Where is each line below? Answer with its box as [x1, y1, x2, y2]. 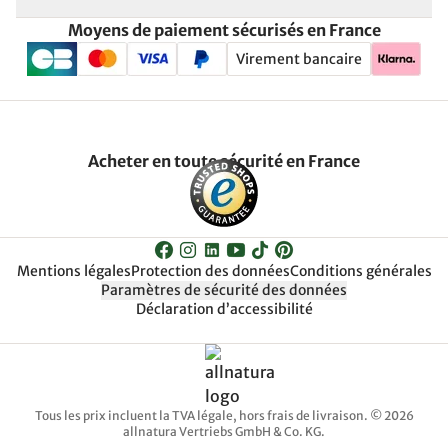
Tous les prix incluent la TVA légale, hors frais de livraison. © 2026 [34, 408, 414, 423]
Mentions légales [16, 262, 131, 280]
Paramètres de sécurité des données [101, 281, 347, 299]
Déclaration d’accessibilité [135, 300, 313, 318]
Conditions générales [289, 262, 432, 280]
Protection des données [130, 262, 290, 280]
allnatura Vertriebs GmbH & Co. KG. [123, 424, 325, 439]
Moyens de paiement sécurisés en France [67, 20, 381, 40]
